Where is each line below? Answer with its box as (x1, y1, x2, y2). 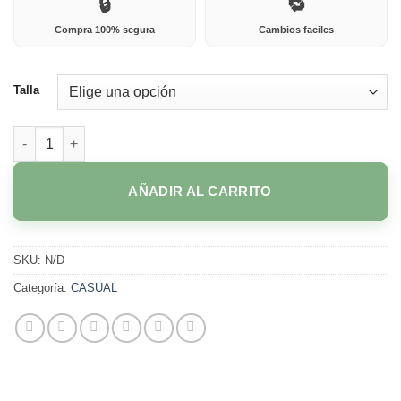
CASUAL (71, 281, 117, 295)
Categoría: (13, 281, 71, 295)
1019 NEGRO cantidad (13, 127, 148, 142)
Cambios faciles (259, 23, 334, 35)
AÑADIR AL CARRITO (128, 183, 273, 199)
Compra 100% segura (55, 23, 155, 35)
